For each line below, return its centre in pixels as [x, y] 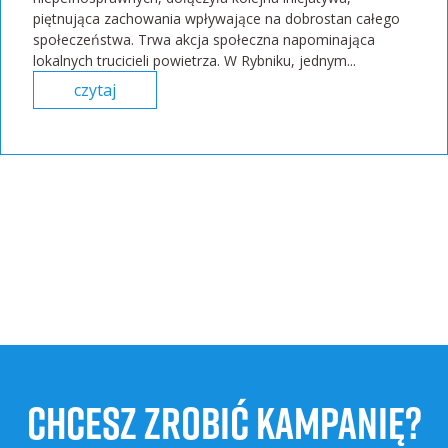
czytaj [95, 89]
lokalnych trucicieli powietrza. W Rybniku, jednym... [194, 60]
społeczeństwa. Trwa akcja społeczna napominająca [204, 39]
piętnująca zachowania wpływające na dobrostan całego [216, 18]
